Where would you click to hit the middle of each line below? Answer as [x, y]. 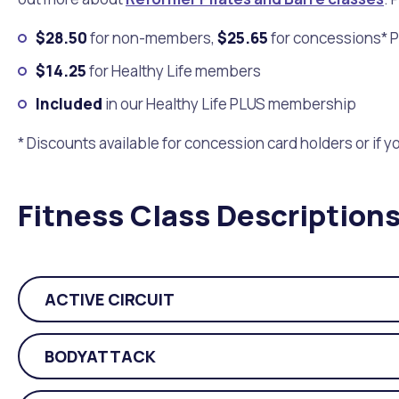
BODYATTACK [100, 356]
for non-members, [152, 38]
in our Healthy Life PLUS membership [229, 104]
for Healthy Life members [174, 71]
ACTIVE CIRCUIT [110, 299]
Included [69, 104]
